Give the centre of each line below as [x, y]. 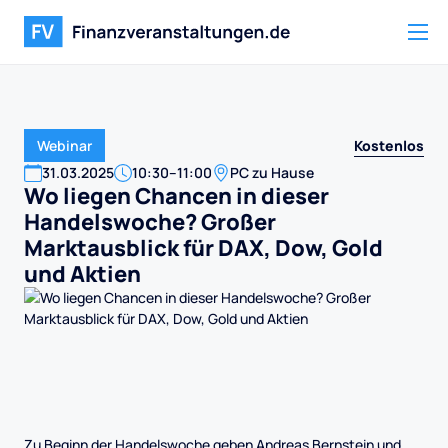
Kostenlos [389, 145]
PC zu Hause [272, 172]
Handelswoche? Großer [150, 222]
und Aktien [82, 274]
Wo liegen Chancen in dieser [176, 196]
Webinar [64, 145]
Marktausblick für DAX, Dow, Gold [203, 248]
